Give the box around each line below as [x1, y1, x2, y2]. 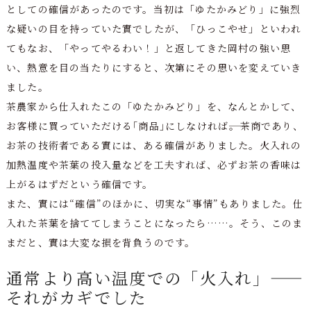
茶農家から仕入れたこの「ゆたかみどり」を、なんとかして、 [6, 99, 302, 113]
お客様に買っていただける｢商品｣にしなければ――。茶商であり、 [6, 118, 303, 133]
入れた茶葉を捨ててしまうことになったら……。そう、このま [6, 215, 303, 230]
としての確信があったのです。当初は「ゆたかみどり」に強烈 [6, 1, 301, 16]
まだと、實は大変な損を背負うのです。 [6, 235, 196, 249]
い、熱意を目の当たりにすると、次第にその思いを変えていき [6, 60, 302, 74]
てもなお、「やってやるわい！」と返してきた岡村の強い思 [6, 40, 292, 55]
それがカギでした [6, 285, 147, 310]
